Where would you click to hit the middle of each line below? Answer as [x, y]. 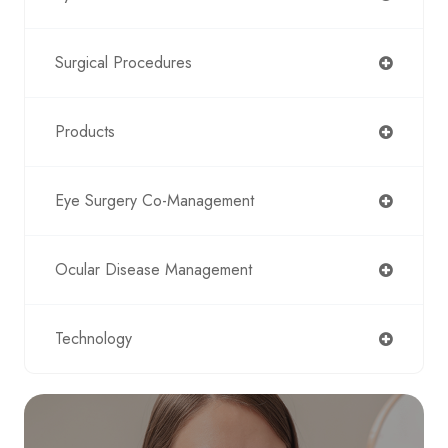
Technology [93, 338]
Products [85, 131]
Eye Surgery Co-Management [154, 200]
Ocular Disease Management [153, 269]
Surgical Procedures [123, 62]
